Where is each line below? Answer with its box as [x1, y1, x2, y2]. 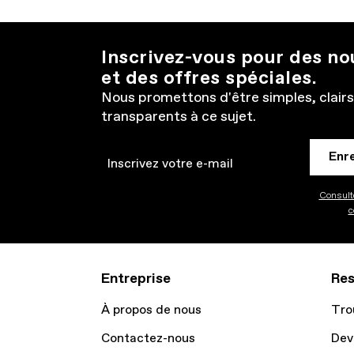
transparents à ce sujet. [101, 107, 256, 126]
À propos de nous [101, 302, 201, 318]
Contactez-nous [101, 330, 195, 347]
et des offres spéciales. [101, 66, 317, 91]
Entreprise [101, 269, 171, 288]
